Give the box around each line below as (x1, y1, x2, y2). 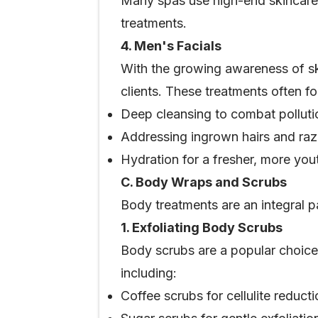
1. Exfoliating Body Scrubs (121, 220, 283, 235)
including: (121, 265, 177, 280)
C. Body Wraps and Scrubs (121, 175, 287, 190)
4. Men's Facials (121, 38, 221, 53)
